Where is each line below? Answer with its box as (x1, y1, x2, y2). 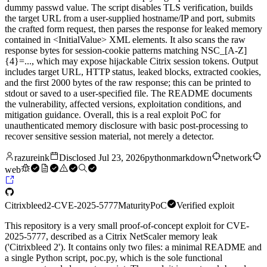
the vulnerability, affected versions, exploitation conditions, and (5, 99, 241, 110)
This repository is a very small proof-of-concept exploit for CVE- (5, 221, 249, 231)
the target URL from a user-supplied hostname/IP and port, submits (5, 13, 255, 24)
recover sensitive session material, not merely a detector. (5, 131, 214, 142)
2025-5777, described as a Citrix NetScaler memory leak (5, 231, 218, 242)
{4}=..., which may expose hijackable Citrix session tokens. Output (5, 56, 258, 67)
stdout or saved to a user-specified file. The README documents (5, 88, 252, 99)
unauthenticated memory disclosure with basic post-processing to (5, 120, 248, 131)
